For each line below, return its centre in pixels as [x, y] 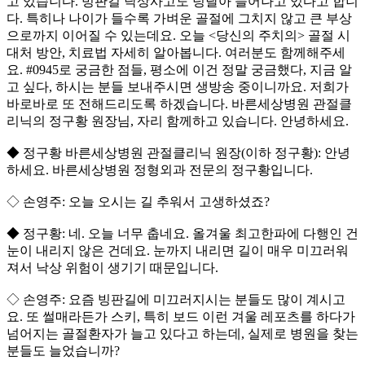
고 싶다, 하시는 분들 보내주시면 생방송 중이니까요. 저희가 [178, 87]
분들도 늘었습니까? [63, 351]
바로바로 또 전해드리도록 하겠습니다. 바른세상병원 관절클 [179, 104]
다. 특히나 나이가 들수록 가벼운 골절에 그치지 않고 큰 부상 [179, 19]
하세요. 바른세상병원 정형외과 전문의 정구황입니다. [160, 170]
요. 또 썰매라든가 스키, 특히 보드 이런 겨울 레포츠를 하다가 [181, 317]
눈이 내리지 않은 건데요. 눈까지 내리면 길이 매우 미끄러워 [178, 251]
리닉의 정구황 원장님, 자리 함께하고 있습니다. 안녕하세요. [178, 121]
